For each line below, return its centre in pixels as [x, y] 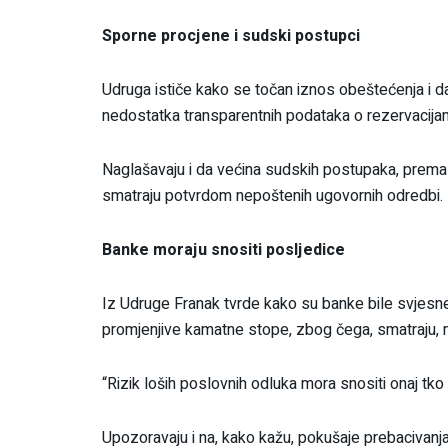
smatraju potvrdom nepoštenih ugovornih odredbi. [272, 195]
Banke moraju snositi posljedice [223, 249]
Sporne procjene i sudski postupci [231, 35]
